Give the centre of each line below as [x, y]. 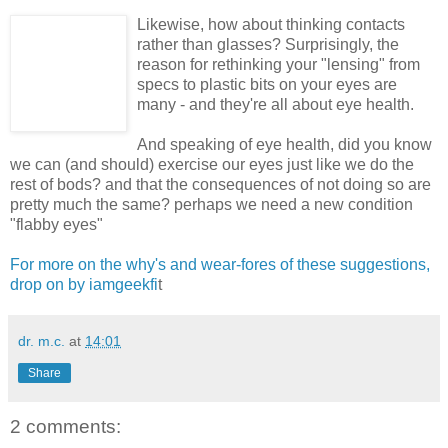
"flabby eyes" [56, 224]
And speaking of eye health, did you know [284, 144]
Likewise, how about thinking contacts [271, 24]
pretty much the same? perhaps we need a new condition [211, 204]
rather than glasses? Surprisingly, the [268, 44]
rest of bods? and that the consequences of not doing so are [220, 184]
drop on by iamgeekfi [84, 284]
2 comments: [65, 426]
